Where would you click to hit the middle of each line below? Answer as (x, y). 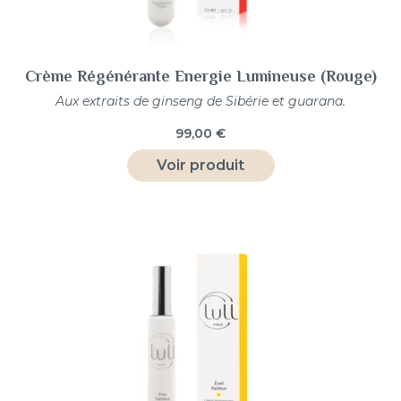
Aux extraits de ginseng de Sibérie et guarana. (200, 101)
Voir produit (200, 165)
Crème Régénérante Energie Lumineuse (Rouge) (200, 76)
